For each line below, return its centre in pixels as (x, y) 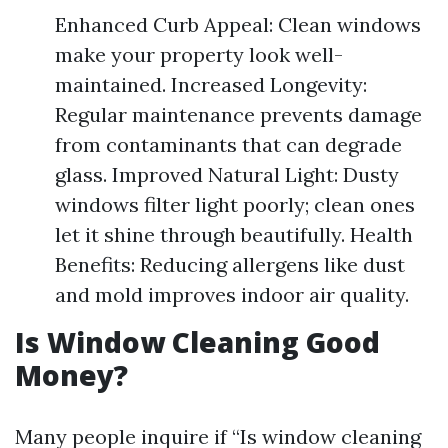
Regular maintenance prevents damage (238, 114)
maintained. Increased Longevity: (211, 84)
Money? (71, 375)
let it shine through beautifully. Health (234, 234)
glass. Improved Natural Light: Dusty (227, 174)
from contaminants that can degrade (228, 144)
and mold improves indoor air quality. (232, 294)
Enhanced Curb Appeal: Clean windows (238, 24)
